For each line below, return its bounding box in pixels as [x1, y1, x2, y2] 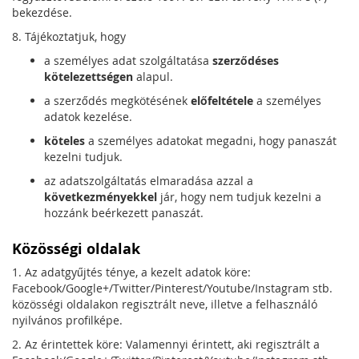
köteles [44, 133, 85, 148]
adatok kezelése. [44, 109, 132, 124]
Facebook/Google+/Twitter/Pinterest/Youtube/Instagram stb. [12, 280, 333, 296]
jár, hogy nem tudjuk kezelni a [157, 189, 321, 204]
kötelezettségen [44, 69, 133, 84]
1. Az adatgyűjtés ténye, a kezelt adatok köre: [12, 264, 251, 280]
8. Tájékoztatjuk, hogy [12, 29, 126, 44]
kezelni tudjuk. [44, 149, 123, 164]
